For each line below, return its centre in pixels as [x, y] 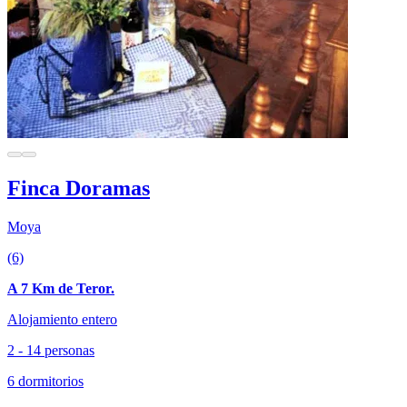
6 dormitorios [45, 381]
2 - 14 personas [51, 350]
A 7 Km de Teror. [61, 288]
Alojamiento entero [62, 319]
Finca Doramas [79, 188]
